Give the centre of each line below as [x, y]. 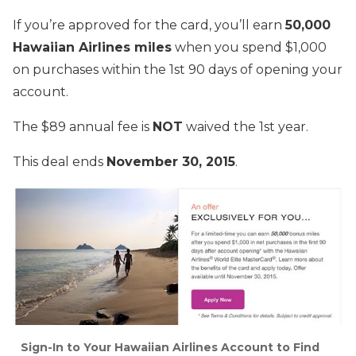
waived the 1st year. [246, 126]
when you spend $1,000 [249, 47]
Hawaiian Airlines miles [92, 47]
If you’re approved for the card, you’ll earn [149, 25]
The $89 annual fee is [83, 126]
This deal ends [60, 161]
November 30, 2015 [171, 161]
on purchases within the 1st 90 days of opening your [178, 69]
